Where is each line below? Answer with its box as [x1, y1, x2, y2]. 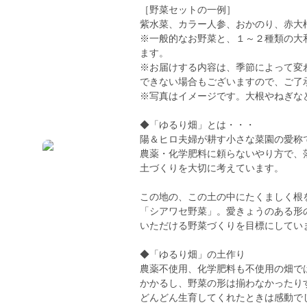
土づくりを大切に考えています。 [140, 162, 284, 173]
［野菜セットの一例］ [140, 4, 236, 15]
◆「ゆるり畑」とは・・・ [140, 119, 255, 130]
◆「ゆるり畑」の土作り [140, 249, 245, 260]
